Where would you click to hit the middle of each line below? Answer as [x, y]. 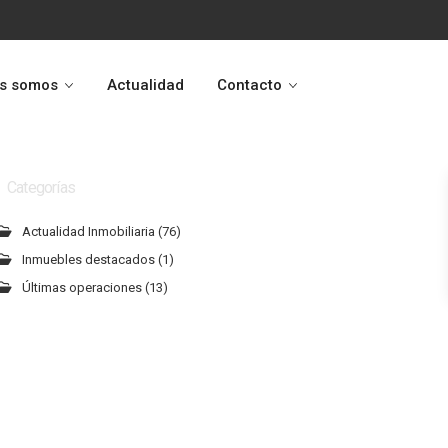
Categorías [41, 187]
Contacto [249, 85]
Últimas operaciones [82, 287]
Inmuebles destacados [88, 259]
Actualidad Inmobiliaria [88, 231]
